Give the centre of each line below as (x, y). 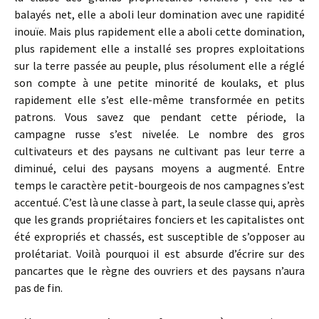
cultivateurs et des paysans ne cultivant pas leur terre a (159, 151)
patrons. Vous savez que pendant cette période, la (159, 117)
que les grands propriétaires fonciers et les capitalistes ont (159, 219)
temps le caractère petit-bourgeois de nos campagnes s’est (159, 185)
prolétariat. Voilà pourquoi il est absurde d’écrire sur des (159, 253)
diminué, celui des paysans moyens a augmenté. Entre (159, 168)
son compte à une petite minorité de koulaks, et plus (159, 83)
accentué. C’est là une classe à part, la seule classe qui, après (159, 202)
